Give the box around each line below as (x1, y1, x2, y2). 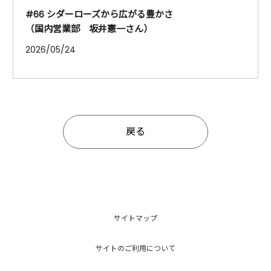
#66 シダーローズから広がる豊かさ (25, 7, 173, 21)
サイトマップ (114, 212, 157, 223)
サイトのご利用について (96, 243, 175, 253)
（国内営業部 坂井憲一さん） (25, 22, 152, 35)
